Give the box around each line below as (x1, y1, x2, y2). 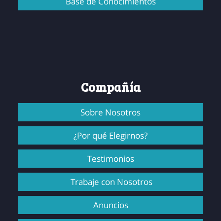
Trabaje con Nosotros (71, 176, 152, 187)
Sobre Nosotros (80, 106, 141, 118)
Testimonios (87, 152, 134, 164)
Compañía (80, 78, 141, 95)
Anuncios (93, 199, 128, 211)
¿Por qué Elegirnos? (74, 129, 147, 141)
